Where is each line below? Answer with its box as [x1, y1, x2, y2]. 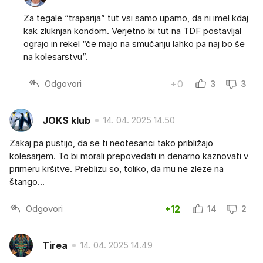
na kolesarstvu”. [23, 51, 88, 63]
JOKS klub [42, 114, 90, 126]
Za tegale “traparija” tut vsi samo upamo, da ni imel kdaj [23, 12, 248, 24]
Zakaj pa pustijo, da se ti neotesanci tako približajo [9, 137, 213, 149]
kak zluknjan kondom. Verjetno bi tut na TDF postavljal [23, 25, 241, 37]
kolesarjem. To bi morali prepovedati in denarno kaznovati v [9, 150, 248, 162]
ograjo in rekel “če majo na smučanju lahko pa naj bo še [23, 38, 245, 50]
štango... [9, 176, 45, 188]
